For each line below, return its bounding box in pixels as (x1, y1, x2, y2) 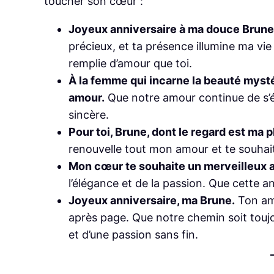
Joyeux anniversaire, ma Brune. (68, 193, 235, 207)
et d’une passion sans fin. (68, 228, 198, 241)
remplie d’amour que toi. (68, 56, 192, 70)
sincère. (68, 108, 109, 121)
